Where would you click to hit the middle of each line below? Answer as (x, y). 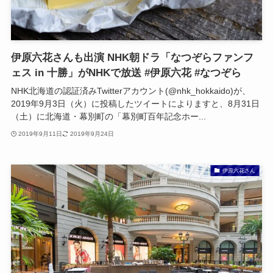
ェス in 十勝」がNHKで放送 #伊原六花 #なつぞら (126, 73)
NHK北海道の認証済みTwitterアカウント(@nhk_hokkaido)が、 (130, 91)
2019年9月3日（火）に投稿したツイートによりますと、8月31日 (135, 104)
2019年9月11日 (41, 133)
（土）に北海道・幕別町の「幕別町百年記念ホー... (108, 117)
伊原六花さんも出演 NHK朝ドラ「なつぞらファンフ (132, 58)
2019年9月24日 (92, 133)
